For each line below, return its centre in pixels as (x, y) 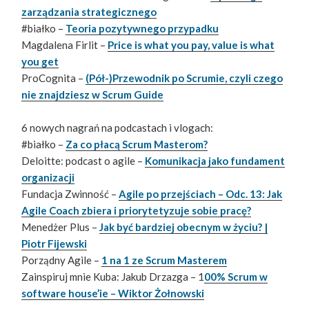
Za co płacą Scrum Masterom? (137, 144)
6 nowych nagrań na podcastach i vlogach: (118, 128)
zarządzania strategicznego (89, 12)
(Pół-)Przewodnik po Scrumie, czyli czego (185, 78)
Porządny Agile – (62, 260)
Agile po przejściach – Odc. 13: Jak (201, 194)
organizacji (48, 178)
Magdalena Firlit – (65, 45)
